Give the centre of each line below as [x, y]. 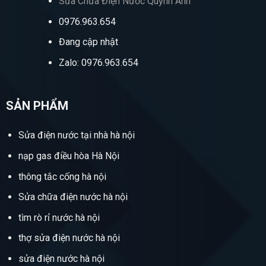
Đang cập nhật [89, 42]
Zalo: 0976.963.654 [99, 63]
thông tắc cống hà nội [62, 176]
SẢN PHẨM [37, 105]
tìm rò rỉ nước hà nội [59, 217]
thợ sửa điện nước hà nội [70, 238]
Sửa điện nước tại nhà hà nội [76, 135]
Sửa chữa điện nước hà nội [73, 197]
